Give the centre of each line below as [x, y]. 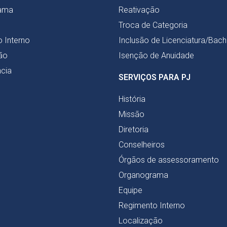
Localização [141, 220]
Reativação [139, 10]
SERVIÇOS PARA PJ [155, 77]
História [132, 99]
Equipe [130, 190]
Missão [131, 114]
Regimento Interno [152, 205]
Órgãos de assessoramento [169, 160]
